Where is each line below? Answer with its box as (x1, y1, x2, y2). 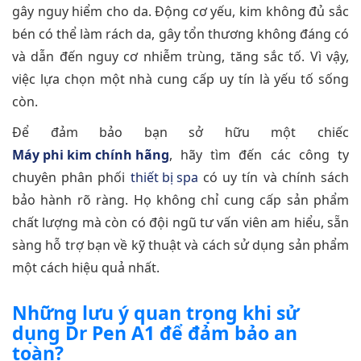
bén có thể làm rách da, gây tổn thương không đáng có (12, 25, 349, 44)
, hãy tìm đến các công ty (169, 146, 349, 164)
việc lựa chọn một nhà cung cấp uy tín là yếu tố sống (12, 70, 349, 89)
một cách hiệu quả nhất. (12, 259, 160, 277)
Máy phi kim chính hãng (12, 146, 169, 164)
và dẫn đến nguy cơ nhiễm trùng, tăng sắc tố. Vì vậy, (12, 48, 349, 66)
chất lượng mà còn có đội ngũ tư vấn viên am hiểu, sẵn (12, 214, 349, 232)
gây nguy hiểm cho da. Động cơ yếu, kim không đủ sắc (12, 2, 349, 21)
